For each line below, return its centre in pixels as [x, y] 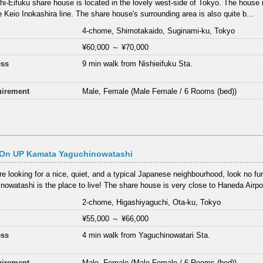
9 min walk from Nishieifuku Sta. [138, 64]
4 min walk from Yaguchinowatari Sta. [146, 235]
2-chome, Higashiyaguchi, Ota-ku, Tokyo [152, 202]
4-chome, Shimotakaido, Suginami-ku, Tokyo [159, 31]
